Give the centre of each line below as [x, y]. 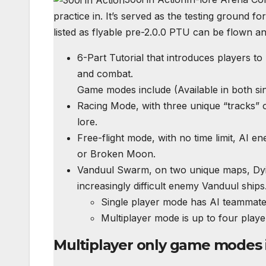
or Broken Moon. [116, 153]
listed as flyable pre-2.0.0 [111, 32]
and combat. [105, 73]
